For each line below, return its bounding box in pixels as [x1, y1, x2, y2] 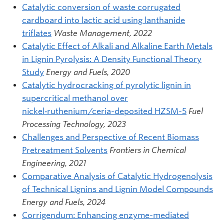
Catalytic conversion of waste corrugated [22, 2, 180, 12]
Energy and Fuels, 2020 [46, 67, 130, 77]
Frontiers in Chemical [109, 145, 186, 155]
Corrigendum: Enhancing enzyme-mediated [22, 210, 189, 220]
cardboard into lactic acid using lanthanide [22, 15, 185, 25]
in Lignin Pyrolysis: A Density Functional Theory [22, 54, 201, 64]
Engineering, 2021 [22, 158, 86, 168]
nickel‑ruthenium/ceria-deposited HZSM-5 [22, 106, 186, 116]
